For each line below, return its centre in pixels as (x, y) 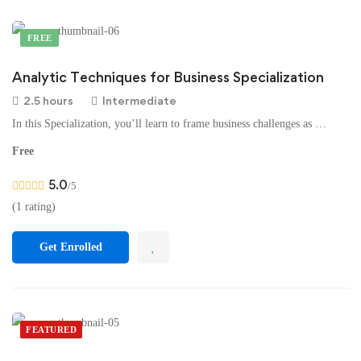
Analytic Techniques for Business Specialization (168, 77)
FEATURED (51, 330)
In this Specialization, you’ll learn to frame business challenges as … (169, 124)
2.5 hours (48, 100)
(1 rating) (34, 207)
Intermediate (139, 100)
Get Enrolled (71, 247)
